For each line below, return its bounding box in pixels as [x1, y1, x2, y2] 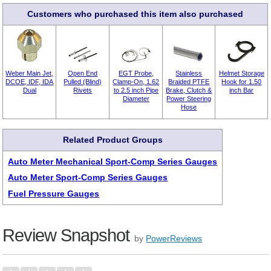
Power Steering [166, 95, 212, 103]
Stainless [175, 70, 203, 77]
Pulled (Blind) [64, 78, 102, 86]
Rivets [73, 87, 93, 94]
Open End [68, 70, 98, 77]
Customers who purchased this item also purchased [27, 9, 244, 19]
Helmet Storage [218, 70, 264, 77]
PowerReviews [146, 233, 203, 243]
